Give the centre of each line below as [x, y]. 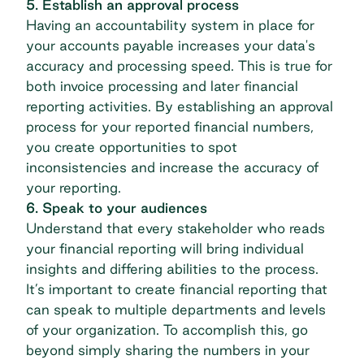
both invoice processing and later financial [162, 86]
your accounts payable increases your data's [171, 45]
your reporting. [74, 188]
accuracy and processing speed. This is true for [179, 66]
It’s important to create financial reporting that [177, 289]
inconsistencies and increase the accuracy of [172, 167]
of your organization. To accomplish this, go [167, 330]
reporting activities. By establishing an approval [180, 106]
